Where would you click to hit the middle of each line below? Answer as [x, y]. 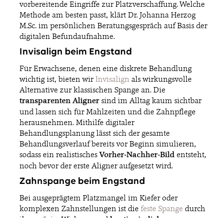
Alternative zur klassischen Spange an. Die [92, 90]
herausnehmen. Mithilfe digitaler [77, 122]
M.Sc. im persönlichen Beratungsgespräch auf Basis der [113, 26]
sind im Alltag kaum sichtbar [150, 100]
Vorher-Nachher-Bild [137, 155]
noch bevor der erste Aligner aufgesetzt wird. [96, 166]
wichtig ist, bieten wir [56, 79]
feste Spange [162, 209]
